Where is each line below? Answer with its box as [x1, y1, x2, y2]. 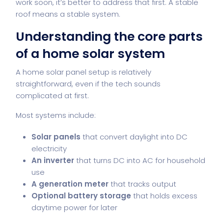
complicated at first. [16, 90, 89, 101]
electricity [31, 143, 67, 154]
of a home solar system [16, 45, 165, 62]
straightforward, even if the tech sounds [16, 78, 161, 89]
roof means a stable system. [16, 8, 120, 19]
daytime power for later [31, 202, 117, 213]
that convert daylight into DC [81, 131, 188, 142]
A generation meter [31, 178, 109, 189]
